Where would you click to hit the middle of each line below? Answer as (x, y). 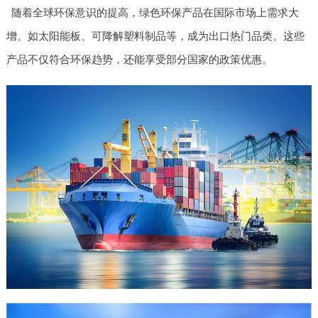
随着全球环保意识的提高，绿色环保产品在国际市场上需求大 (155, 12)
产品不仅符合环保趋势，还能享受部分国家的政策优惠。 (139, 59)
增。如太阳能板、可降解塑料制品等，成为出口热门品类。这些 (155, 35)
